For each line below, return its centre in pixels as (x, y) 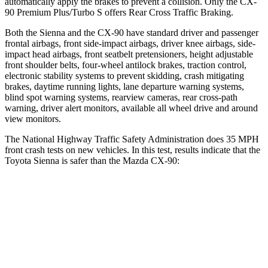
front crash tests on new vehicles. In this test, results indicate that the (133, 150)
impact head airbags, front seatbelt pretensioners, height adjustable (129, 54)
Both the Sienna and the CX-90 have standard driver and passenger (132, 32)
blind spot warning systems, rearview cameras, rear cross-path (121, 97)
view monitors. (33, 118)
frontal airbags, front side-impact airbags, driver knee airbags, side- (130, 43)
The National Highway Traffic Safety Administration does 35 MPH (132, 139)
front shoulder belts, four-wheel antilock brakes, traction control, (126, 65)
